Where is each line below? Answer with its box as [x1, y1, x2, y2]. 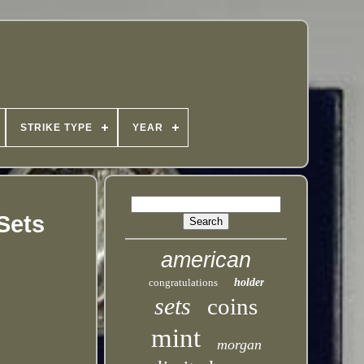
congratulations [148, 276, 218, 288]
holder [233, 276, 264, 288]
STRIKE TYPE [19, 122, 93, 133]
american [161, 248, 252, 272]
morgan [216, 336, 262, 353]
